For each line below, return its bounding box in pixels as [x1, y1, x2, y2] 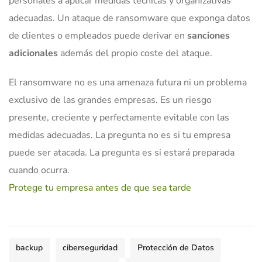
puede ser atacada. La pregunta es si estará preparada [9, 146, 235, 160]
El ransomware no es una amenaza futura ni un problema [9, 76, 247, 89]
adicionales [9, 47, 58, 60]
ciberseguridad [63, 242, 118, 254]
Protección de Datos [137, 242, 214, 254]
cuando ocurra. [9, 164, 70, 177]
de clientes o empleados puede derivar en [9, 29, 187, 43]
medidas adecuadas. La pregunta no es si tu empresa [9, 129, 230, 142]
